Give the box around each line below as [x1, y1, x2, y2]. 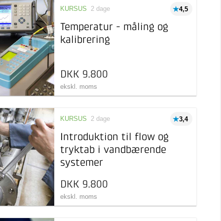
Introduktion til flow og [60, 132, 169, 143]
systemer [60, 158, 103, 168]
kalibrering [60, 35, 110, 45]
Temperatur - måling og [60, 22, 168, 33]
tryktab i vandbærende [60, 145, 166, 155]
